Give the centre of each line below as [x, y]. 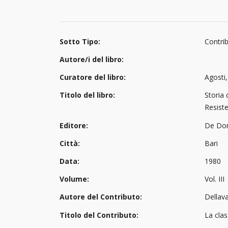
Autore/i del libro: [92, 59]
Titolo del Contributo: [99, 215]
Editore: [74, 125]
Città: [70, 143]
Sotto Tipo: [80, 41]
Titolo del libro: [87, 95]
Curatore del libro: [93, 77]
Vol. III [215, 179]
